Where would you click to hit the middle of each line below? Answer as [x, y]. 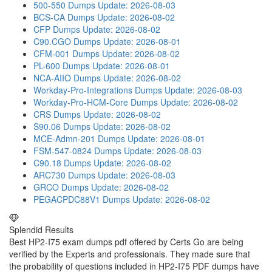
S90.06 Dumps [62, 126]
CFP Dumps [57, 29]
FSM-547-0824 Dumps [77, 151]
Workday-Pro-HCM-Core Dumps [96, 102]
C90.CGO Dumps [67, 41]
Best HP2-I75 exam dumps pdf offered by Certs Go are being [126, 242]
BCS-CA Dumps [64, 17]
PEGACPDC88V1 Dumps [82, 199]
